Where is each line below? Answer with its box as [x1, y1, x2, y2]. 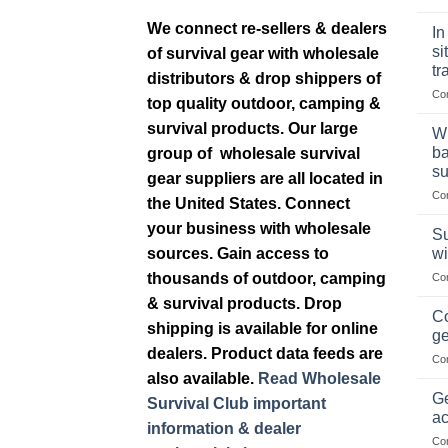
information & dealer [147, 420, 301, 438]
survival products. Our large [147, 120, 358, 138]
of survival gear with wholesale [147, 45, 379, 63]
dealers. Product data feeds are [147, 345, 383, 363]
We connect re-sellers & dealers [147, 20, 387, 38]
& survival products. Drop [147, 295, 342, 313]
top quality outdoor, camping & [147, 95, 381, 113]
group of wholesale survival [147, 145, 360, 163]
